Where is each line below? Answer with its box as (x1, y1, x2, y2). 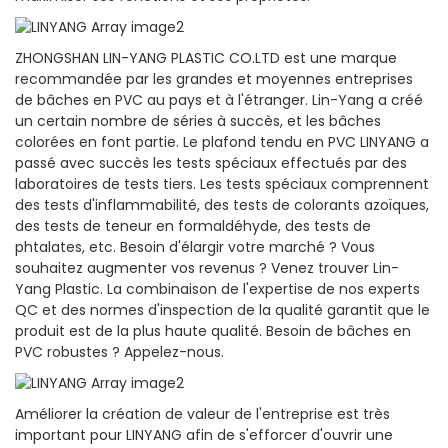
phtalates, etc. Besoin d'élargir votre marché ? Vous (15, 237, 375, 258)
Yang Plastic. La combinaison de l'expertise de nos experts (15, 279, 420, 300)
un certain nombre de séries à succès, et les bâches (15, 111, 381, 132)
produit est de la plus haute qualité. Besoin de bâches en (15, 321, 411, 342)
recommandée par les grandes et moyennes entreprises (15, 69, 413, 90)
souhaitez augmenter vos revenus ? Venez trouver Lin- (15, 258, 399, 279)
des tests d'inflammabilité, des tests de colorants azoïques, (15, 195, 429, 216)
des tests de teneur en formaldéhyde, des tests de (15, 216, 371, 237)
